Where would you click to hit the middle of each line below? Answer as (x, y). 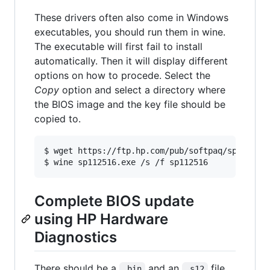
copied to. (58, 118)
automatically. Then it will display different (131, 61)
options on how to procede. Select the (122, 75)
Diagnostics (76, 237)
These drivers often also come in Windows (131, 17)
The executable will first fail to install (118, 46)
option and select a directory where (142, 89)
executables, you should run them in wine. (130, 32)
